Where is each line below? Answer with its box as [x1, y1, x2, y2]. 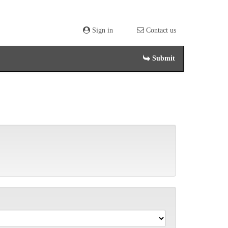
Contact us [144, 26, 176, 34]
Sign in [90, 26, 113, 34]
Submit [150, 54, 175, 62]
